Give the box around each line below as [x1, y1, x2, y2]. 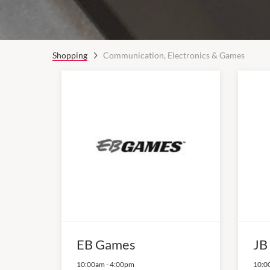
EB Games [77, 236, 136, 253]
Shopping [52, 49, 87, 60]
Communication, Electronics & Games [102, 49, 245, 60]
